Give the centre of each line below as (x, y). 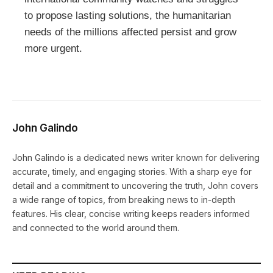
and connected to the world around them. (96, 228)
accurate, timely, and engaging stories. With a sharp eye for (132, 172)
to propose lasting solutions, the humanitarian (128, 16)
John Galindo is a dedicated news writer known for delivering (136, 158)
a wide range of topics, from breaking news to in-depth (124, 200)
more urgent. (53, 49)
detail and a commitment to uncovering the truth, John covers (135, 186)
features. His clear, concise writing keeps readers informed (131, 214)
